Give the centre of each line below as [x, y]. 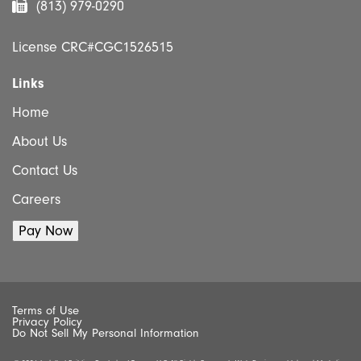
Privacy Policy [47, 322]
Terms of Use [46, 311]
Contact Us [45, 171]
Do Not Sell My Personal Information [106, 334]
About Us [39, 142]
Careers [36, 200]
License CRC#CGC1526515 [93, 48]
